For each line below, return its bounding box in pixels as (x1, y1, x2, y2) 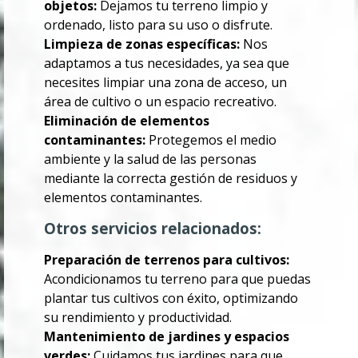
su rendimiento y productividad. (44, 308, 232, 327)
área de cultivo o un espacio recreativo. (44, 93, 276, 111)
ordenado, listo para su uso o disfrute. (44, 16, 272, 34)
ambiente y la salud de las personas (44, 150, 257, 169)
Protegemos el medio (145, 131, 276, 149)
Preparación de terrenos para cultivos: (44, 251, 289, 269)
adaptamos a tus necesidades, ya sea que (44, 54, 289, 73)
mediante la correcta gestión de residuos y (44, 169, 297, 188)
